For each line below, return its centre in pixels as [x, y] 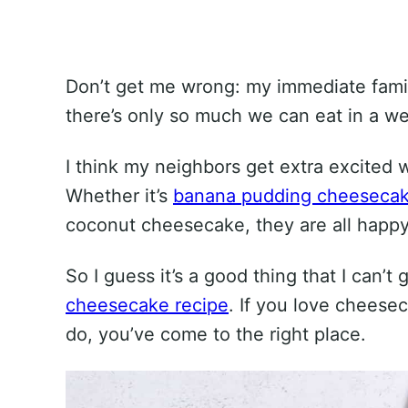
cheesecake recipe [147, 306]
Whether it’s [119, 196]
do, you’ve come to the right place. [216, 335]
